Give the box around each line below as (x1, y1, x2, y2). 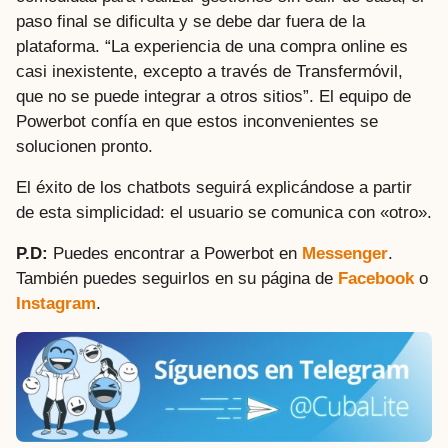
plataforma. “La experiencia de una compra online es (16, 36, 408, 56)
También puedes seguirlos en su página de (16, 269, 338, 289)
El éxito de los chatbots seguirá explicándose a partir (16, 177, 412, 197)
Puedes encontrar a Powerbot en (48, 244, 302, 264)
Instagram (16, 294, 96, 314)
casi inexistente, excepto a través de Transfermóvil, (16, 61, 403, 81)
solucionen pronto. (16, 136, 153, 156)
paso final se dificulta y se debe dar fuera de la (16, 11, 365, 31)
